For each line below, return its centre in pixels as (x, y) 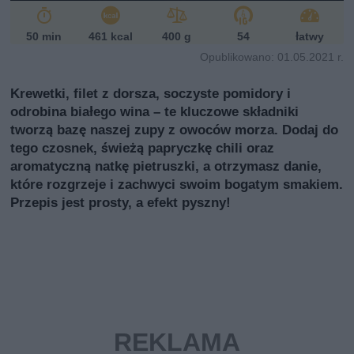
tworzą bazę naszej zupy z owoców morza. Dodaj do (175, 129)
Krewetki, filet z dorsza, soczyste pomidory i (151, 93)
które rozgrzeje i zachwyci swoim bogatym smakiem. (177, 184)
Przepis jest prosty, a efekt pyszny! (121, 202)
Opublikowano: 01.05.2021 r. (271, 56)
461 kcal (110, 36)
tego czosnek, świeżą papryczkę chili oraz (143, 147)
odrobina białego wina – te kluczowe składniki (155, 111)
